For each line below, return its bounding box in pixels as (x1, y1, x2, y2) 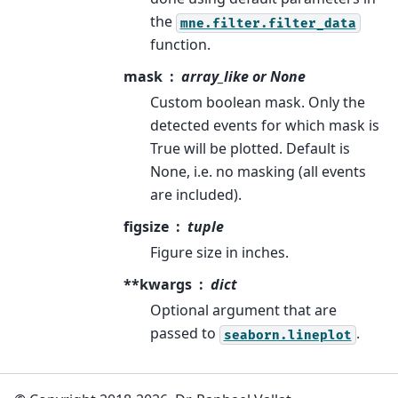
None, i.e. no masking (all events (149, 162, 366, 182)
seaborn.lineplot (223, 327, 352, 343)
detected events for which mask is (149, 115, 379, 136)
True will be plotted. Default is (149, 139, 350, 159)
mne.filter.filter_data (179, 15, 356, 31)
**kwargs (123, 275, 192, 295)
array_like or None (180, 67, 306, 87)
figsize (123, 217, 169, 237)
